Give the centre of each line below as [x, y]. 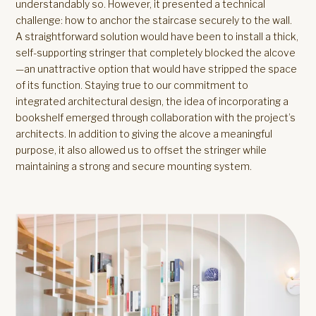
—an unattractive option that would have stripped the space [157, 69]
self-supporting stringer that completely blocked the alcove [156, 53]
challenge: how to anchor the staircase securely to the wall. [154, 20]
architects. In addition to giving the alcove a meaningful [144, 134]
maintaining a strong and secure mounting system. [134, 166]
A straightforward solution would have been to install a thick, [157, 36]
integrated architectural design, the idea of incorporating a [152, 101]
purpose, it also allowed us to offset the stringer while [141, 150]
